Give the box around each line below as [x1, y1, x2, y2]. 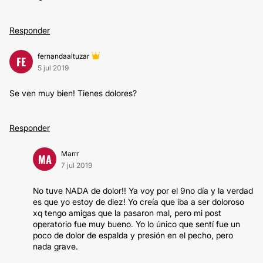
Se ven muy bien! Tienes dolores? [9, 88, 137, 98]
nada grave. [33, 241, 78, 251]
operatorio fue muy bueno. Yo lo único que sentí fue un [33, 219, 240, 229]
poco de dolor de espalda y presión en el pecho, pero [33, 230, 233, 240]
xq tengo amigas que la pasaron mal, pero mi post [33, 208, 221, 218]
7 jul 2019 [61, 161, 92, 170]
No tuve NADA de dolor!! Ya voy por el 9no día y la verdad [33, 186, 253, 195]
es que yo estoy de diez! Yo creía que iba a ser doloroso [33, 197, 244, 207]
